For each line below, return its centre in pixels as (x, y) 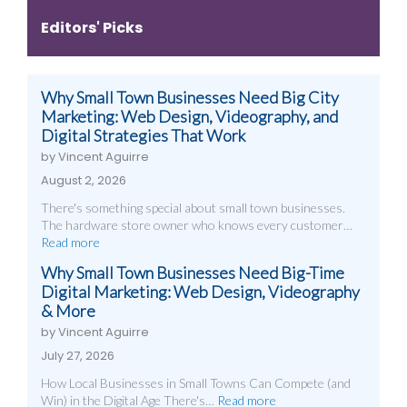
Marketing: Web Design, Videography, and (189, 116)
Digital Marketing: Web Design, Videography (200, 291)
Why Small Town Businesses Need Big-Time (193, 272)
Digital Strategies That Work (143, 135)
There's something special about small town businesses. (193, 207)
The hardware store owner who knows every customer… (197, 224)
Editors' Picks (92, 27)
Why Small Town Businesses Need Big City (190, 97)
